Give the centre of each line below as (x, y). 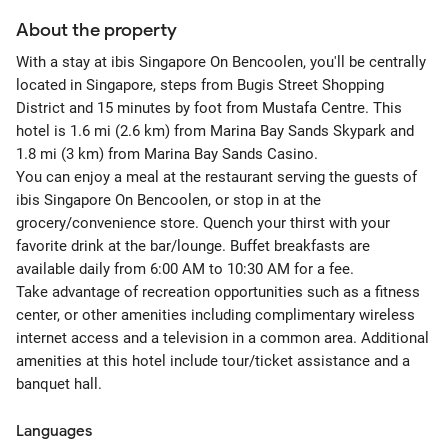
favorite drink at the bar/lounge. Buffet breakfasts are (193, 246)
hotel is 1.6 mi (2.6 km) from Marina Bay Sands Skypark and (215, 131)
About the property (96, 30)
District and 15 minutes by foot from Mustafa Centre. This (209, 108)
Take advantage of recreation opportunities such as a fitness (218, 292)
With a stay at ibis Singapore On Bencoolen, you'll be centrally (221, 62)
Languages (54, 431)
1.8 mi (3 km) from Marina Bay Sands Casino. (167, 154)
